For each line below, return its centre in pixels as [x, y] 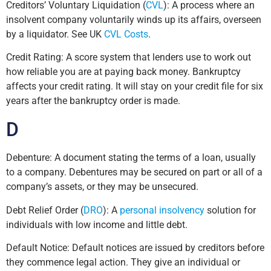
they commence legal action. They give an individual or [123, 263]
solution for [230, 210]
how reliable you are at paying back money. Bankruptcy [123, 72]
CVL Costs [126, 34]
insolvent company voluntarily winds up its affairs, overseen [134, 20]
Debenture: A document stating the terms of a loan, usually [131, 158]
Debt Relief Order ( [45, 210]
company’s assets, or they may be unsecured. [102, 187]
